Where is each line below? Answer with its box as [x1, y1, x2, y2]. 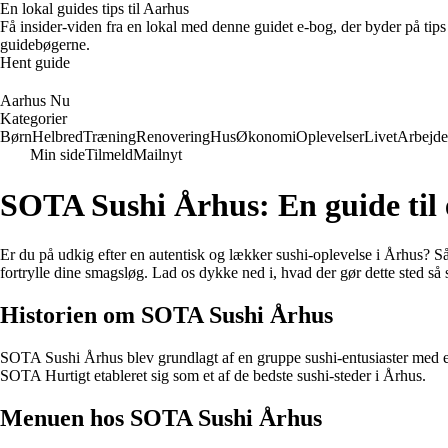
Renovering [136, 128, 210, 145]
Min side [30, 146, 85, 163]
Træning [83, 128, 136, 145]
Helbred [32, 128, 83, 145]
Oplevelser [296, 128, 364, 145]
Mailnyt [133, 146, 182, 163]
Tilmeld [85, 146, 133, 163]
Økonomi [236, 128, 296, 145]
